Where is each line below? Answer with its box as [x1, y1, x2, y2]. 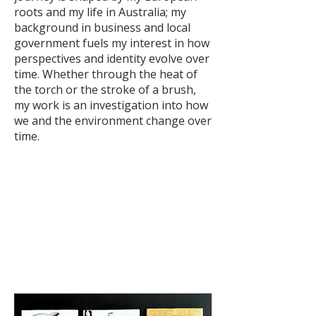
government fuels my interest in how [14, 35, 209, 51]
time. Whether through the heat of [14, 66, 197, 82]
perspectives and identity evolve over [14, 50, 209, 66]
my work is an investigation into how [14, 97, 208, 113]
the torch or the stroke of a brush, [14, 81, 196, 97]
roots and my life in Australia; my [14, 4, 186, 20]
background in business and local [14, 19, 190, 35]
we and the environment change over [14, 112, 212, 128]
